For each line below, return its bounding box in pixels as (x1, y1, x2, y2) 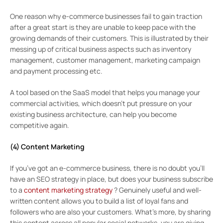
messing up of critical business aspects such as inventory (10, 44, 191, 54)
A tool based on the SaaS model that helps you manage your (10, 87, 200, 97)
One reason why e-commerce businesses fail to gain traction (10, 11, 202, 21)
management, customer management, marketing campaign (10, 55, 200, 65)
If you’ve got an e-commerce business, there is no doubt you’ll (10, 163, 205, 173)
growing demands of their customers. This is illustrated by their (10, 33, 209, 43)
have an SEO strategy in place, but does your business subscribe (10, 174, 213, 184)
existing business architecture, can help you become (10, 109, 177, 119)
